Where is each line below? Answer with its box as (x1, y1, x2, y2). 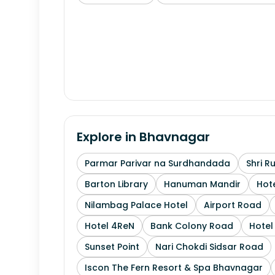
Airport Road (204, 199, 261, 211)
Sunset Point (85, 241, 139, 253)
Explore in (77, 128, 139, 145)
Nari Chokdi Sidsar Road (155, 241, 263, 253)
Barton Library (85, 178, 148, 190)
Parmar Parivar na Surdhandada (85, 157, 230, 169)
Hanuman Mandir (164, 178, 241, 190)
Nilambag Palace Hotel (85, 199, 188, 211)
